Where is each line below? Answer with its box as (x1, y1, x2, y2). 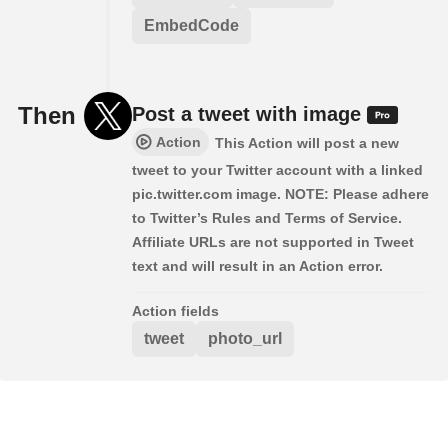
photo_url (208, 329, 282, 347)
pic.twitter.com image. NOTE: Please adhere (132, 185, 429, 202)
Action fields (132, 302, 219, 319)
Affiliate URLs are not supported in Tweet (132, 233, 414, 250)
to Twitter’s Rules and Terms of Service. (132, 209, 402, 226)
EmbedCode (144, 16, 239, 34)
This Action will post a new (215, 134, 399, 151)
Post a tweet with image (132, 102, 367, 125)
